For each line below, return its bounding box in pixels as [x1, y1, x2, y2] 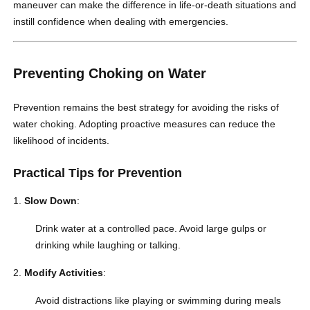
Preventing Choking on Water [13, 66, 207, 82]
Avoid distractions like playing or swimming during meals [35, 295, 282, 307]
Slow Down [24, 195, 77, 207]
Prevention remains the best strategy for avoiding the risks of [13, 102, 280, 113]
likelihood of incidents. [13, 135, 110, 147]
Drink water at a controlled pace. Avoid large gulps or [35, 223, 267, 235]
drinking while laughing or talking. [35, 239, 181, 251]
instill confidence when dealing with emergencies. [13, 16, 229, 28]
